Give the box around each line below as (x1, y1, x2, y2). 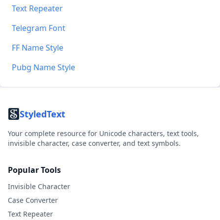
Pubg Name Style (12, 62, 75, 73)
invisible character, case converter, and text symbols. (8, 138, 181, 148)
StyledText (20, 108, 65, 120)
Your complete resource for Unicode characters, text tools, (8, 129, 199, 138)
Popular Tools (8, 165, 61, 175)
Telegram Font (12, 23, 65, 33)
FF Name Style (12, 42, 63, 53)
